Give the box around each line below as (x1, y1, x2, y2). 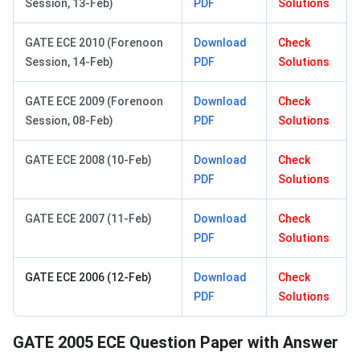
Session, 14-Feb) (25, 55, 113, 69)
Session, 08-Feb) (25, 114, 113, 128)
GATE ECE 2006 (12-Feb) (25, 271, 152, 284)
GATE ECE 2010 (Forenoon (25, 36, 163, 50)
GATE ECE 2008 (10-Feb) (25, 153, 152, 167)
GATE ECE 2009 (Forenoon (25, 95, 163, 108)
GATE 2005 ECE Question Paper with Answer (13, 333, 338, 353)
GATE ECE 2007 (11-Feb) (25, 212, 152, 226)
